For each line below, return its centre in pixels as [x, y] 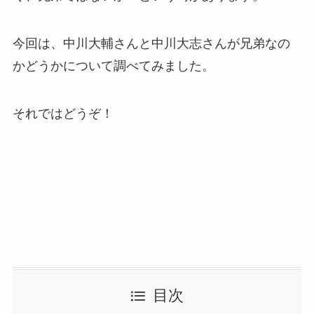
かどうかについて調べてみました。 [113, 66]
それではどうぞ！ [63, 113]
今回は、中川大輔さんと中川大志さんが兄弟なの [151, 43]
